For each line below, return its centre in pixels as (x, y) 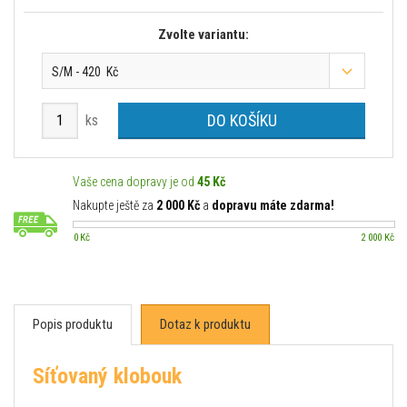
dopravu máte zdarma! (273, 205)
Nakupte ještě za (114, 205)
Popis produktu (73, 324)
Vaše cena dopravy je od (135, 181)
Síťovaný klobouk (107, 376)
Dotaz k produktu (205, 324)
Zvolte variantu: (203, 35)
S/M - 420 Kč (85, 71)
